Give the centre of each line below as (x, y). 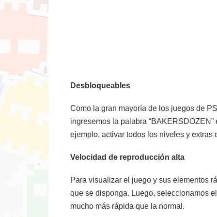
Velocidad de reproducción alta (127, 157)
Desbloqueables (100, 85)
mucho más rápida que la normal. (127, 206)
